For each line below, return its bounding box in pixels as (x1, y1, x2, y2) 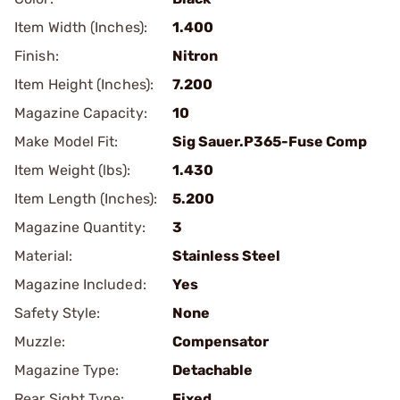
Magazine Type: (14, 362, 120, 379)
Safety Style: (14, 304, 101, 321)
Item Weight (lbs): (14, 162, 130, 179)
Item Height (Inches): (14, 76, 154, 93)
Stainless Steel (172, 247, 280, 264)
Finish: (14, 47, 59, 64)
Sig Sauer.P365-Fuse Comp (172, 133, 367, 150)
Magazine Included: (14, 276, 146, 293)
